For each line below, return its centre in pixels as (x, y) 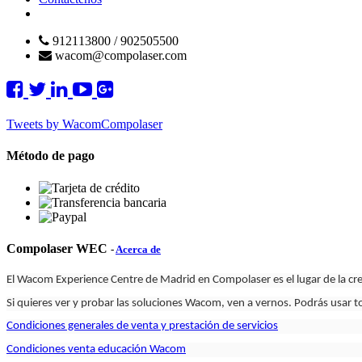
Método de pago (51, 156)
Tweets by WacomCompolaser (84, 124)
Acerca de (138, 250)
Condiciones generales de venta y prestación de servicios (142, 326)
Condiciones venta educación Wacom (96, 349)
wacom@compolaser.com (121, 56)
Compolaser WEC (57, 249)
